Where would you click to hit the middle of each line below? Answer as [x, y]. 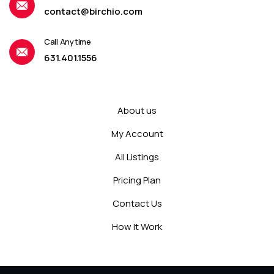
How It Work [137, 227]
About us [137, 110]
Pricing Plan [137, 180]
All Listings [137, 157]
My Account [137, 134]
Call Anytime [68, 42]
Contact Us [137, 203]
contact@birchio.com [93, 11]
